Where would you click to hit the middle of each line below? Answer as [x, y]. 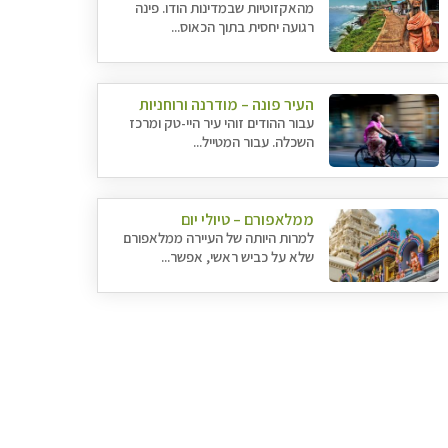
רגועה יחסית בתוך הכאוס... [243, 26]
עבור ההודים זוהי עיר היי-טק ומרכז [222, 122]
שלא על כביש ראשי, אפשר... [238, 256]
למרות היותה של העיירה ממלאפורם [219, 237]
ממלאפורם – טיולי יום [248, 219]
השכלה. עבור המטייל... [254, 141]
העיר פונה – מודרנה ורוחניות [227, 104]
